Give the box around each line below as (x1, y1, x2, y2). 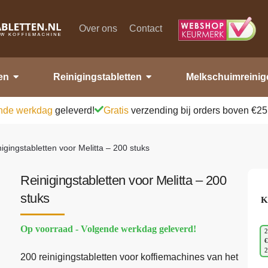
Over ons (79, 23, 118, 33)
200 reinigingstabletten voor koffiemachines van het (20, 252, 239, 263)
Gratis (103, 105, 129, 115)
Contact (129, 23, 163, 33)
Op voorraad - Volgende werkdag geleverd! (20, 223, 197, 234)
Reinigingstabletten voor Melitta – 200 (20, 172, 227, 188)
